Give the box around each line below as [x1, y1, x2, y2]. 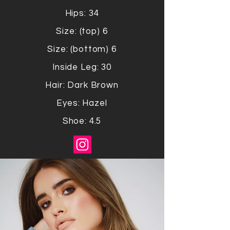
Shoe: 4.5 [62, 117, 102, 126]
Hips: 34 [65, 9, 99, 18]
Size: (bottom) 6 [47, 45, 117, 54]
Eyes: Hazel [56, 99, 107, 108]
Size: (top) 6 [56, 27, 108, 36]
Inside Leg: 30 [52, 63, 111, 72]
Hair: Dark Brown [45, 81, 119, 90]
